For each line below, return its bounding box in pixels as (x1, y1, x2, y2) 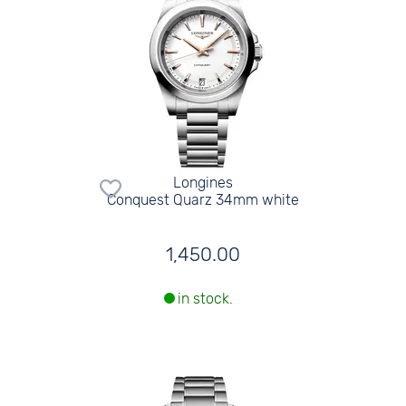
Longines (172, 173, 233, 191)
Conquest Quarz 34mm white (106, 190, 299, 208)
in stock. (177, 290, 233, 308)
